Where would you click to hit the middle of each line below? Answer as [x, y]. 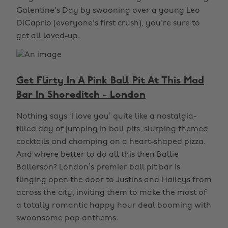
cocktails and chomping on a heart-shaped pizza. [111, 142]
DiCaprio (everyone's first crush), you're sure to [108, 23]
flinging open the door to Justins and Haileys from [114, 180]
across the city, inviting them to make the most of [111, 193]
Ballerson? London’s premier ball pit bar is [98, 167]
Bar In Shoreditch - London [81, 95]
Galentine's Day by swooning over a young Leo [108, 11]
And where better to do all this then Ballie [97, 155]
